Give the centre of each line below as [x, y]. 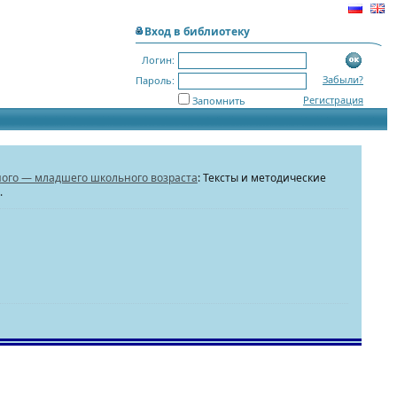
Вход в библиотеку [197, 31]
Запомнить [219, 101]
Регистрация [333, 100]
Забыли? [343, 79]
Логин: [158, 60]
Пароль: [155, 80]
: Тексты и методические [261, 178]
